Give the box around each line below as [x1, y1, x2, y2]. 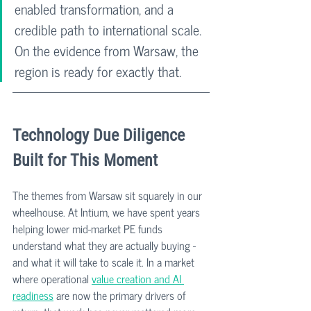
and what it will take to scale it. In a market [12, 253, 197, 271]
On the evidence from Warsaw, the [15, 39, 202, 62]
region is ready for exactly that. [15, 60, 181, 83]
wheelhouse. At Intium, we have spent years [12, 203, 203, 221]
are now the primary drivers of [53, 286, 188, 304]
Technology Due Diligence [12, 126, 189, 145]
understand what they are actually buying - [12, 236, 199, 254]
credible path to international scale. [15, 18, 205, 41]
